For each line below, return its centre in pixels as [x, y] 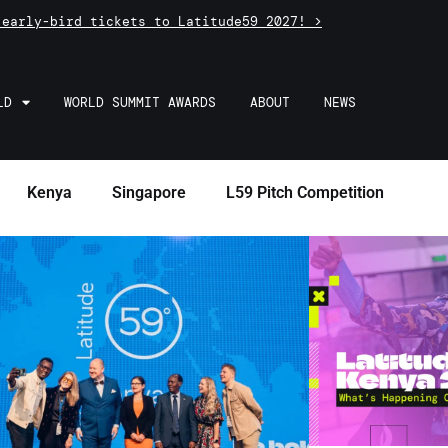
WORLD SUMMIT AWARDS [140, 102]
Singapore [149, 192]
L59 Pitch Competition [305, 192]
